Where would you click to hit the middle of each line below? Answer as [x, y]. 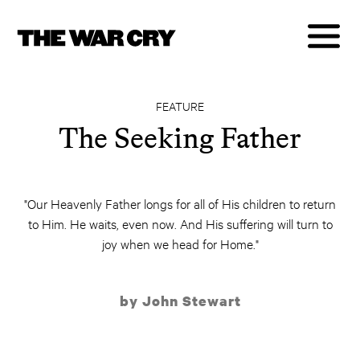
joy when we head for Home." [180, 243]
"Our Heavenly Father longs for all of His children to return [180, 203]
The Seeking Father [180, 138]
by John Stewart [180, 301]
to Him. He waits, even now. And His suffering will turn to [180, 223]
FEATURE [180, 106]
